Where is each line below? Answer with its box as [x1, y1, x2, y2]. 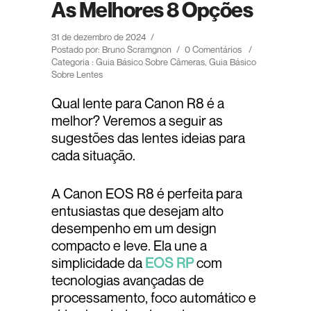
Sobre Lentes [51, 69, 103, 81]
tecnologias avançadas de [51, 271, 204, 289]
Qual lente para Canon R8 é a [51, 94, 224, 112]
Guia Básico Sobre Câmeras [94, 56, 205, 68]
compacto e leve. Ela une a [51, 237, 207, 255]
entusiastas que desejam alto [51, 202, 224, 220]
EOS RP [145, 254, 194, 272]
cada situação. [51, 146, 135, 165]
